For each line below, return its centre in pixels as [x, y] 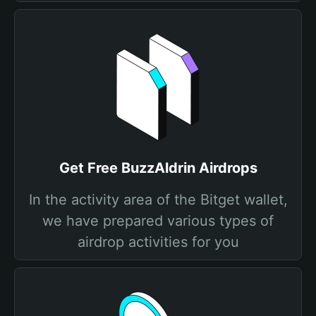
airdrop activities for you [158, 242]
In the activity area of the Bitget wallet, [158, 200]
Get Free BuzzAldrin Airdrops [158, 168]
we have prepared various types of [158, 221]
